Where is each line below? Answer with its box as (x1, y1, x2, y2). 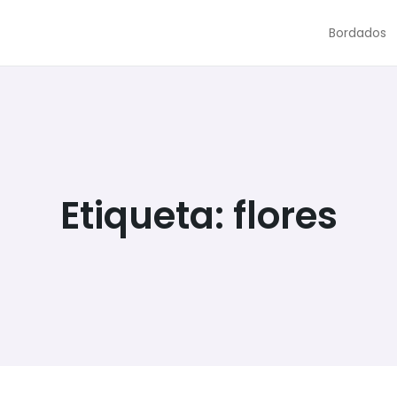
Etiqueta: (59, 190, 233, 243)
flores (232, 190, 338, 243)
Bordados (329, 24, 386, 42)
